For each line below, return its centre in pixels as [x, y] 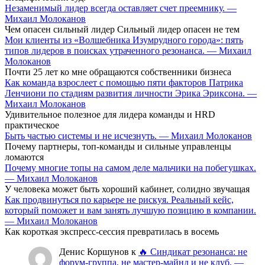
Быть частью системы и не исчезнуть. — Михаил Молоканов [128, 135]
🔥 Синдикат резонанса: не [193, 251]
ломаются [24, 157]
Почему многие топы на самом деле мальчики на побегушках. [130, 167]
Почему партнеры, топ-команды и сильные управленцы [118, 146]
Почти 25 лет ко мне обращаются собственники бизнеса [118, 72]
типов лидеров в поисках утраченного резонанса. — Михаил [128, 50]
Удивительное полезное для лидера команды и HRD [110, 114]
